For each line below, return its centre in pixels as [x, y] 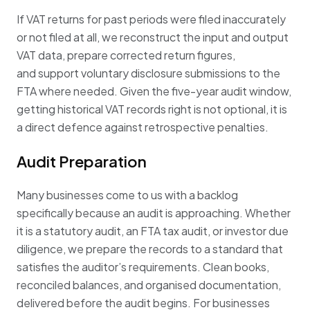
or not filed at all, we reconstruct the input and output [153, 37]
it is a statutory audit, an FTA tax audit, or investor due [153, 230]
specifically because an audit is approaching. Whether [154, 212]
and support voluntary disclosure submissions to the [148, 73]
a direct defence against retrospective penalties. [143, 127]
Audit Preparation [82, 161]
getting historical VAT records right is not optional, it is [152, 109]
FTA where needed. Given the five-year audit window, [154, 91]
